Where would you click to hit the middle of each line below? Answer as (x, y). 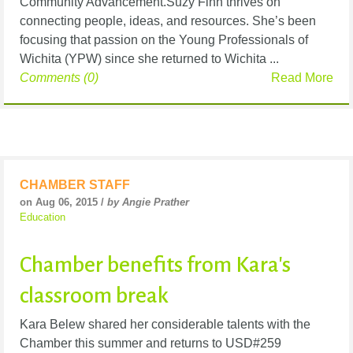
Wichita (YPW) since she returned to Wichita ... (149, 58)
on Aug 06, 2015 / (63, 202)
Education (43, 217)
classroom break (94, 295)
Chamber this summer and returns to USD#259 (150, 343)
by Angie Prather (148, 202)
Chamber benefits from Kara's (155, 264)
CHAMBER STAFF (75, 184)
